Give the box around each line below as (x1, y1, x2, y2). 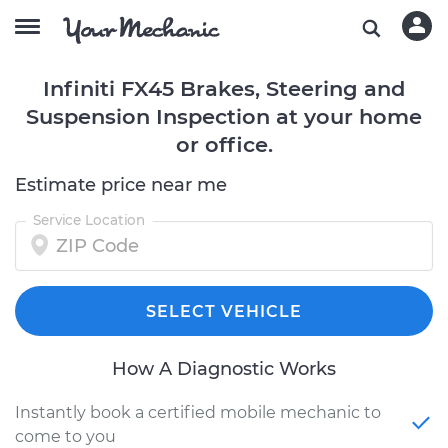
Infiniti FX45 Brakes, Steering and (43, 76, 405, 101)
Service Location (32, 211, 146, 229)
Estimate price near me (15, 174, 227, 196)
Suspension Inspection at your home (26, 104, 422, 129)
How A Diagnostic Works (112, 358, 336, 380)
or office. (175, 132, 273, 157)
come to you (15, 427, 116, 446)
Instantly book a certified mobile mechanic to (15, 403, 381, 422)
